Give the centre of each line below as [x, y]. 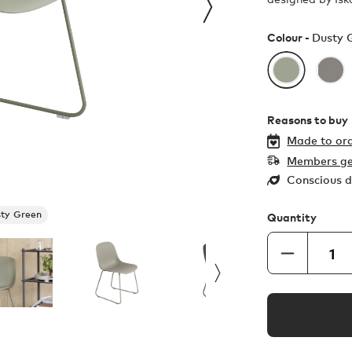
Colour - [290, 37]
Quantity [292, 218]
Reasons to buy [308, 120]
